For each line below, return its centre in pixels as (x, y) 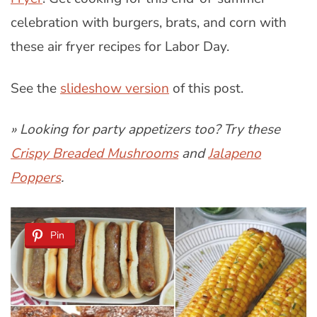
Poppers (36, 178)
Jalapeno (235, 154)
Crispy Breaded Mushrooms (94, 154)
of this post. (206, 88)
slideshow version (115, 88)
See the (35, 88)
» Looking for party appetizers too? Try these (145, 130)
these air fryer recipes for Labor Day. (120, 46)
